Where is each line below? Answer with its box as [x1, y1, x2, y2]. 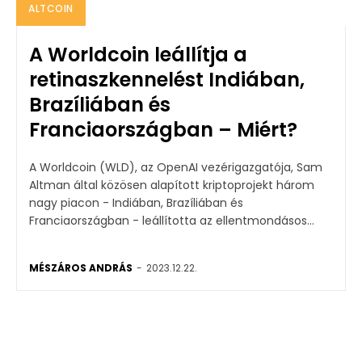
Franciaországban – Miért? [29, 116, 297, 143]
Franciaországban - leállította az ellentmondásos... [29, 212, 314, 229]
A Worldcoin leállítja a [29, 40, 247, 68]
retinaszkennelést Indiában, [29, 65, 305, 93]
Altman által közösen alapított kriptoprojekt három [29, 176, 314, 193]
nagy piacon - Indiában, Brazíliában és [29, 194, 243, 211]
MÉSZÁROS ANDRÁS [29, 260, 133, 275]
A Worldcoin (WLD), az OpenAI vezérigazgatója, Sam [29, 158, 322, 175]
